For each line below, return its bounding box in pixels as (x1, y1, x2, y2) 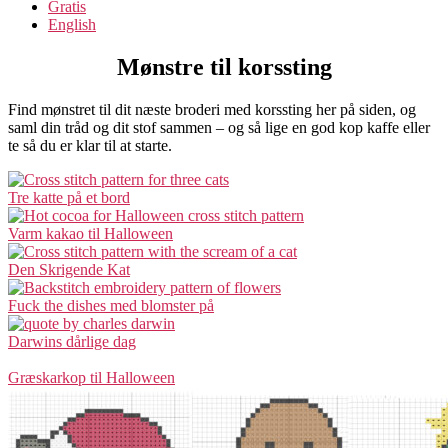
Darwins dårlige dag (8, 332, 136, 350)
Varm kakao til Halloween (8, 224, 173, 242)
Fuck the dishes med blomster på (8, 296, 214, 314)
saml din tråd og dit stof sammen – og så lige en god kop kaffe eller (8, 118, 430, 136)
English (48, 16, 96, 33)
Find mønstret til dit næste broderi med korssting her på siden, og (8, 100, 416, 118)
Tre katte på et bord (8, 188, 130, 206)
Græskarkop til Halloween (8, 368, 175, 386)
